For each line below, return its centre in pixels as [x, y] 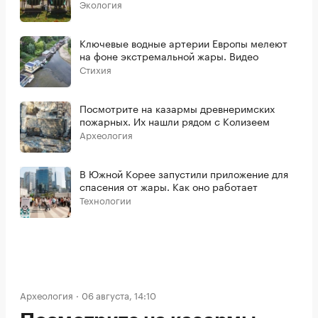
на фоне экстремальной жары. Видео [169, 56]
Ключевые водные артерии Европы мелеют [183, 43]
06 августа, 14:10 [119, 295]
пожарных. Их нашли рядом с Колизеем [175, 121]
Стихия [95, 69]
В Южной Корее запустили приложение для [184, 174]
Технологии [105, 200]
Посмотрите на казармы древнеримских [177, 108]
